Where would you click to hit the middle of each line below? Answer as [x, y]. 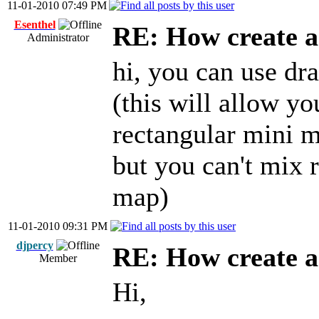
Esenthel [35, 25]
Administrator [58, 37]
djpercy [35, 245]
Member [58, 258]
